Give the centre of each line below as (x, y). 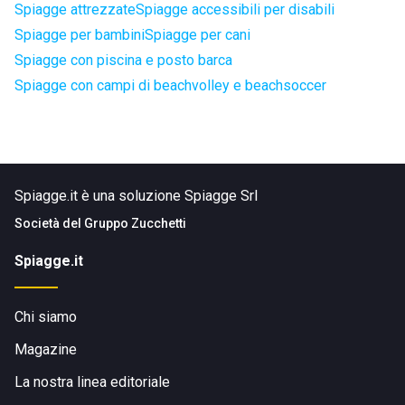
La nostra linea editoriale (92, 382)
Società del (49, 223)
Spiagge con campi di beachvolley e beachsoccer (170, 85)
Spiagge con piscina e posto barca (123, 60)
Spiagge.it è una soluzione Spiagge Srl (136, 196)
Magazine (46, 349)
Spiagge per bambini (80, 35)
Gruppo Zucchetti (135, 223)
